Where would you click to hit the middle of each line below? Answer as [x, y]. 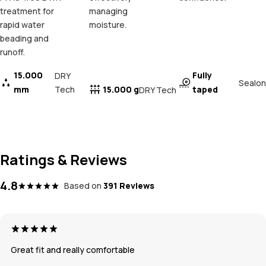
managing [109, 11]
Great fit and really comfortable [73, 250]
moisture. [108, 25]
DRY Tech [158, 90]
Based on [83, 186]
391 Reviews [129, 186]
